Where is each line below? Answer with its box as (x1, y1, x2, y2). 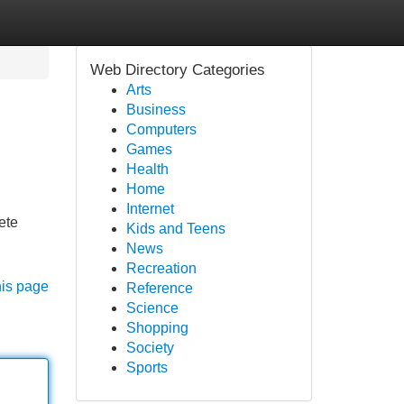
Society (125, 340, 174, 355)
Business (125, 102, 186, 117)
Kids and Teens (125, 221, 225, 236)
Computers (125, 122, 197, 137)
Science (125, 300, 179, 316)
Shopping (125, 320, 188, 335)
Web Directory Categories (89, 61, 265, 78)
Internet (125, 201, 174, 216)
